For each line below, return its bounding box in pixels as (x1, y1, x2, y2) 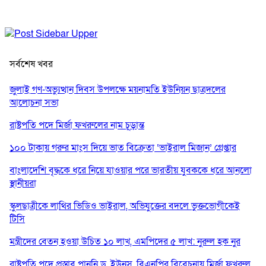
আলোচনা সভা (9, 96, 59, 109)
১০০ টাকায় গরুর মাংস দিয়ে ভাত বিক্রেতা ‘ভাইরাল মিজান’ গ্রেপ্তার (9, 141, 236, 154)
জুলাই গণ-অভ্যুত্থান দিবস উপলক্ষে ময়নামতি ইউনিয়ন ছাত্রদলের (9, 83, 226, 96)
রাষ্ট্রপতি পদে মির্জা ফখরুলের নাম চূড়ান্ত (9, 118, 144, 132)
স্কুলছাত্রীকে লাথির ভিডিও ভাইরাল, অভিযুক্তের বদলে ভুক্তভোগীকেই (9, 199, 240, 213)
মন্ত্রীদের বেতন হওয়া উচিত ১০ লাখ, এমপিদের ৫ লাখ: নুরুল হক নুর (9, 235, 240, 248)
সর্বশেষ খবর (9, 57, 53, 71)
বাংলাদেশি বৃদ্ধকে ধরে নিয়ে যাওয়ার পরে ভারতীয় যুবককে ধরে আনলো (9, 163, 252, 177)
